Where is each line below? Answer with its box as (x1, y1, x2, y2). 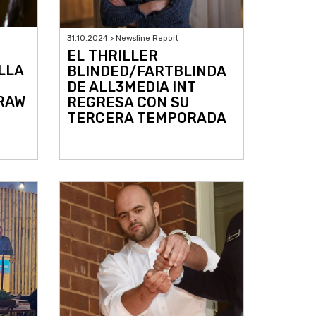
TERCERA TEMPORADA (66, 109, 226, 126)
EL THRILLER (66, 47, 158, 64)
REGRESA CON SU (66, 93, 189, 111)
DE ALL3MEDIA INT (66, 78, 196, 95)
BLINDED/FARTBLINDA (66, 62, 226, 80)
